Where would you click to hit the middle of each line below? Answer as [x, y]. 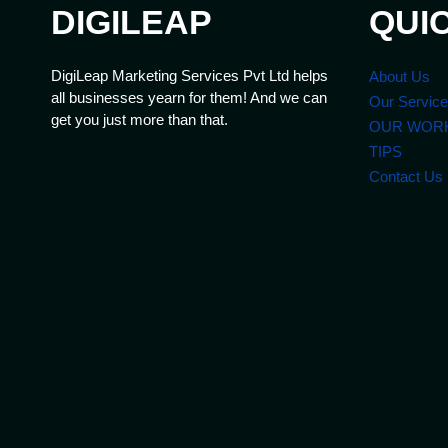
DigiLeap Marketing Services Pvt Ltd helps [189, 75]
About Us [399, 76]
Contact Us [406, 176]
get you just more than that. [141, 119]
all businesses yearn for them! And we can [189, 97]
